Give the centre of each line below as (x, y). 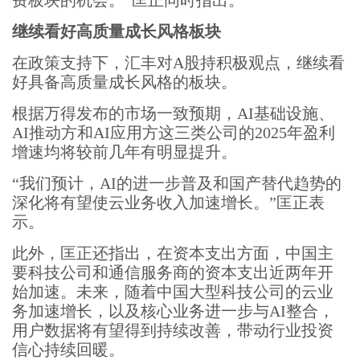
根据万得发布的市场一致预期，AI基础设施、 (173, 113)
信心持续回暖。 (68, 350)
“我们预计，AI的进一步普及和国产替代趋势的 (177, 183)
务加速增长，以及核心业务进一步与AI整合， (173, 311)
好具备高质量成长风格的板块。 (125, 82)
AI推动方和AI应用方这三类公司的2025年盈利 (174, 133)
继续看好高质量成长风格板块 (117, 31)
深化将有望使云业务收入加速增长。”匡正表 (168, 202)
